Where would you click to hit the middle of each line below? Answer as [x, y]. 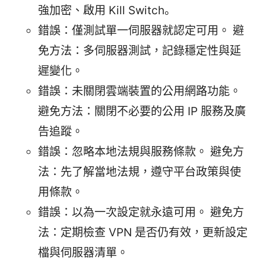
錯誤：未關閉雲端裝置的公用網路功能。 [140, 91]
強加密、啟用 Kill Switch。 [107, 11]
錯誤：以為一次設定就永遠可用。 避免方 [141, 213]
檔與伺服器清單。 [83, 253]
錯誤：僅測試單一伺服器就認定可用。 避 [141, 31]
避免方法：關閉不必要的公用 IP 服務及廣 [142, 112]
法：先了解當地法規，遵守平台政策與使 [140, 172]
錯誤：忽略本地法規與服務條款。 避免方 [141, 152]
